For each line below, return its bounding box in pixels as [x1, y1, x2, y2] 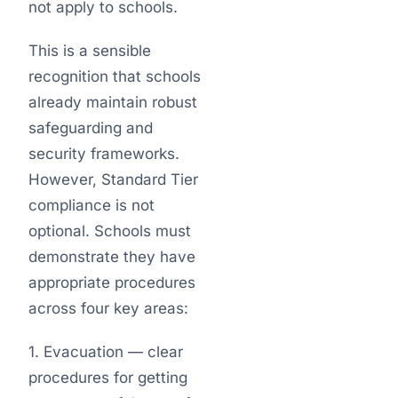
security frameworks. [28, 145, 179, 163]
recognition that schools [28, 68, 201, 85]
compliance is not [28, 196, 155, 214]
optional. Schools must [28, 222, 191, 240]
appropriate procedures [28, 274, 195, 291]
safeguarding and [28, 119, 153, 137]
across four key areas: [28, 299, 188, 317]
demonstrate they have [28, 248, 195, 266]
